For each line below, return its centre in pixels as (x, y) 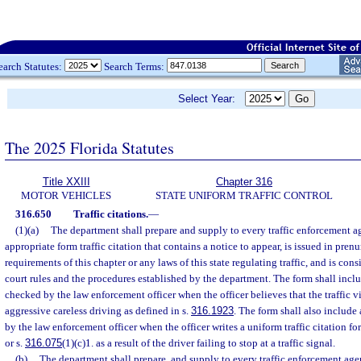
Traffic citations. (110, 214)
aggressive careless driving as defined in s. (98, 311)
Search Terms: (134, 66)
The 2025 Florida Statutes (89, 147)
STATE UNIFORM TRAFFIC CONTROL (244, 195)
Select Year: (212, 99)
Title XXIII (66, 182)
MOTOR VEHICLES (66, 195)
